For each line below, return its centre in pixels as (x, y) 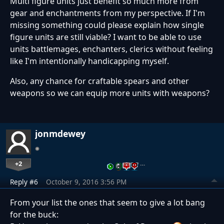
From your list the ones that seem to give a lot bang (107, 203)
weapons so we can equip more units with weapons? (110, 93)
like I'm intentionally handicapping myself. (89, 61)
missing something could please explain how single (107, 25)
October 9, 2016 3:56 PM (86, 182)
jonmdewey (60, 134)
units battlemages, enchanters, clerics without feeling (111, 49)
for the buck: (34, 215)
